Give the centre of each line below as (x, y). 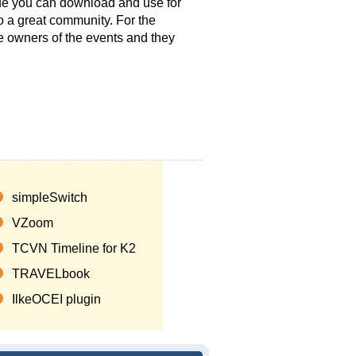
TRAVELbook (51, 274)
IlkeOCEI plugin (56, 299)
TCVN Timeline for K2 (74, 248)
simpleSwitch (50, 197)
